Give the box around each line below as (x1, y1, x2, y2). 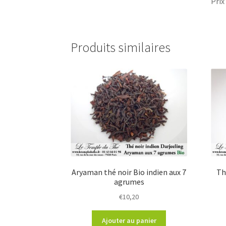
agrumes (114, 177, 144, 187)
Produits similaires (71, 39, 171, 56)
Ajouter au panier (101, 215, 156, 225)
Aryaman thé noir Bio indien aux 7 (72, 167, 187, 178)
